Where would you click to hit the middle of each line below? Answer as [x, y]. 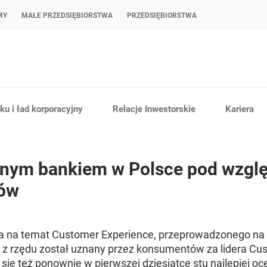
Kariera [240, 109]
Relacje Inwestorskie [154, 109]
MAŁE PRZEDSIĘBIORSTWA [67, 15]
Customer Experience [103, 235]
